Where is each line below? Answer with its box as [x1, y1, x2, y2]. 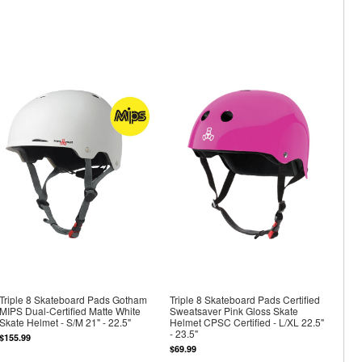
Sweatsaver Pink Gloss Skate [170, 304, 299, 318]
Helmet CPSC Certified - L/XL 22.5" [170, 315, 325, 330]
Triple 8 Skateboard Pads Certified [170, 293, 321, 307]
